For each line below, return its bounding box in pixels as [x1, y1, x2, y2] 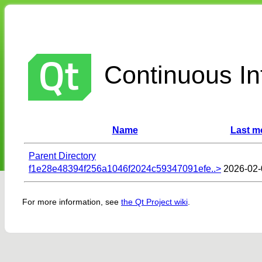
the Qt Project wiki [121, 197, 188, 207]
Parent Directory [29, 150, 96, 161]
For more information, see [22, 197, 121, 207]
